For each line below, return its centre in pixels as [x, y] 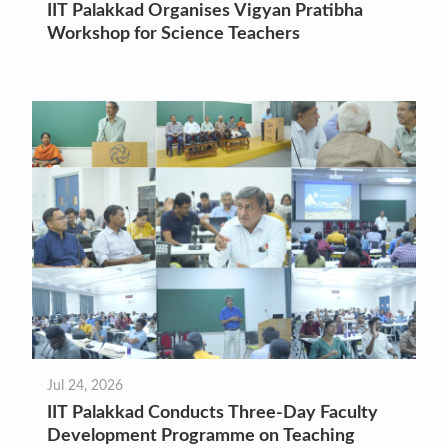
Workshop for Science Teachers [174, 33]
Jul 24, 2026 [85, 386]
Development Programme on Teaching [201, 436]
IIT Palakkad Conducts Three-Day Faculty [213, 413]
